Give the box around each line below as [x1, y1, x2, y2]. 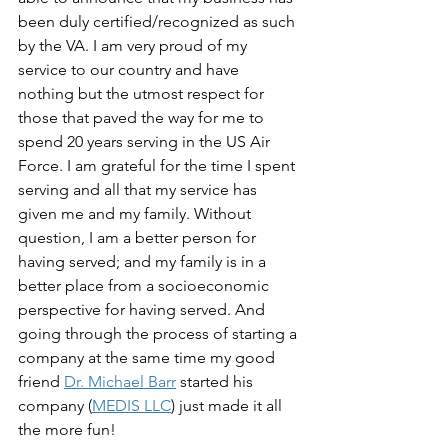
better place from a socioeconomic [18, 276, 273, 295]
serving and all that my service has [18, 180, 261, 199]
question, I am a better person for [18, 228, 260, 247]
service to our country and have [18, 60, 243, 79]
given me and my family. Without [18, 204, 255, 223]
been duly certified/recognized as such [18, 12, 299, 31]
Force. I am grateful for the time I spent [18, 156, 299, 175]
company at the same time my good [18, 348, 279, 367]
